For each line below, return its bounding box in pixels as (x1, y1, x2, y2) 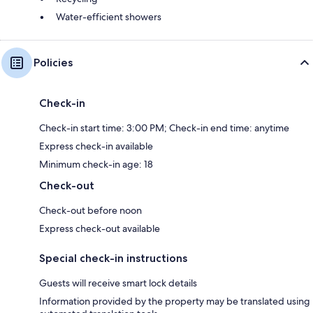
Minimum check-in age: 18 (39, 157, 153, 170)
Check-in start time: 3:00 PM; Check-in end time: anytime (39, 121, 289, 134)
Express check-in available (39, 139, 153, 152)
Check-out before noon (39, 203, 142, 217)
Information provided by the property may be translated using (39, 294, 310, 307)
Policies (34, 55, 73, 69)
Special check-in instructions (39, 251, 187, 265)
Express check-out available (39, 221, 160, 235)
